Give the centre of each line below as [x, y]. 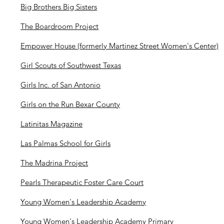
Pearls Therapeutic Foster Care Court [82, 182]
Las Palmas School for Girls [66, 143]
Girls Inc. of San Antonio [61, 85]
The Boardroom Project [60, 26]
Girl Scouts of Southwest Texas [71, 65]
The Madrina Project [54, 163]
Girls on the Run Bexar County [70, 104]
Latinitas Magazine [52, 124]
